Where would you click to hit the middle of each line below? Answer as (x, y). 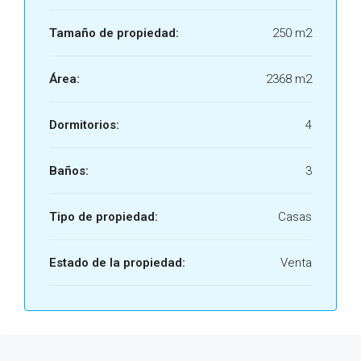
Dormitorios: (84, 125)
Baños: (69, 171)
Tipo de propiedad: (104, 217)
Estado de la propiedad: (117, 263)
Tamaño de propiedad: (114, 33)
